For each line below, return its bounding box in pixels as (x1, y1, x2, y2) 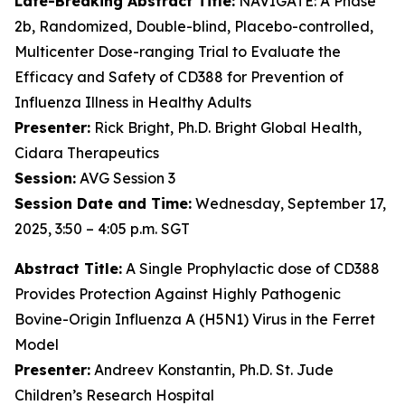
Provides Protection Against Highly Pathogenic (14, 285, 341, 303)
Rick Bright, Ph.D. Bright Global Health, (90, 118, 362, 137)
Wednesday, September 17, (192, 194, 386, 212)
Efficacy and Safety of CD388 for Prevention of (14, 68, 344, 86)
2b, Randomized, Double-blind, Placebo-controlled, (14, 17, 373, 35)
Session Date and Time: (14, 194, 192, 212)
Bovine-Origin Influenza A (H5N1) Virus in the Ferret (14, 310, 375, 328)
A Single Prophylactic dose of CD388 (122, 259, 380, 278)
